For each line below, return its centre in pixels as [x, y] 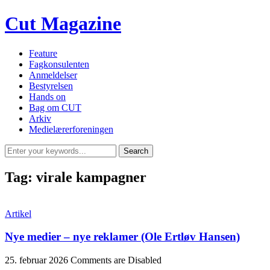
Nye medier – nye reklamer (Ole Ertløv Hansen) [122, 237]
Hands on [47, 96]
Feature [43, 53]
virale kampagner [91, 177]
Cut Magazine [63, 24]
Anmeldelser [53, 75]
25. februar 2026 [36, 260]
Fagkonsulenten [59, 64]
